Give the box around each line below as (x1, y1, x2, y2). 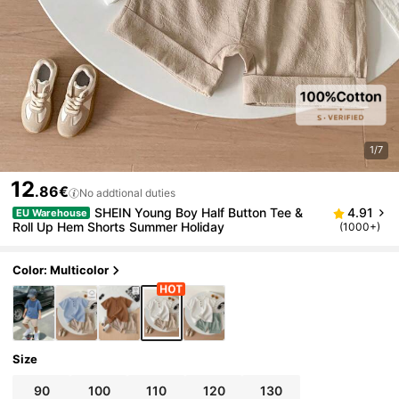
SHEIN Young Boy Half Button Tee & (94, 205, 304, 221)
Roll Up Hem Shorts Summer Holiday (12, 219, 225, 235)
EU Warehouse (15, 207, 87, 220)
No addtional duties (79, 186, 175, 200)
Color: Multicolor (12, 263, 110, 278)
